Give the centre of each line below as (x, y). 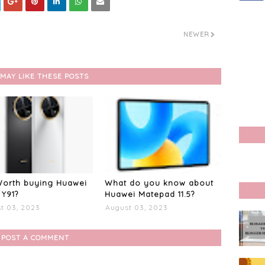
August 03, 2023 (137, 207)
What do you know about (159, 183)
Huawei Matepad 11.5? (150, 194)
